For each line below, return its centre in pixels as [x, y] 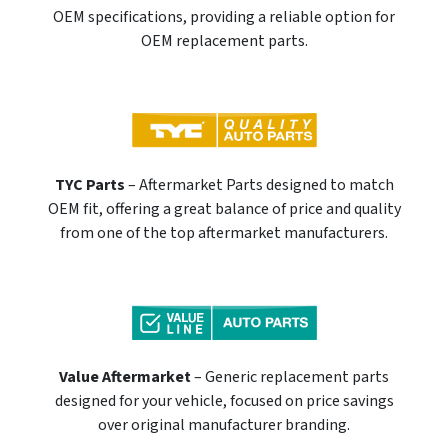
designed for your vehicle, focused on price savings [224, 401]
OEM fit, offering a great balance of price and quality [224, 209]
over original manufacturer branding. [224, 425]
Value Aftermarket [125, 377]
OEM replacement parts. [224, 41]
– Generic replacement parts [290, 377]
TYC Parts [89, 185]
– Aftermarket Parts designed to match [259, 185]
